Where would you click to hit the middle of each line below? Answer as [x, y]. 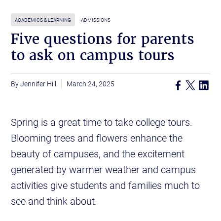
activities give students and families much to [106, 185]
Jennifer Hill [38, 84]
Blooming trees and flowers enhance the [97, 138]
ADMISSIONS [96, 20]
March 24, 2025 [91, 84]
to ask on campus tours [93, 55]
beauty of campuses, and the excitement [98, 154]
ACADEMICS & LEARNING [43, 20]
